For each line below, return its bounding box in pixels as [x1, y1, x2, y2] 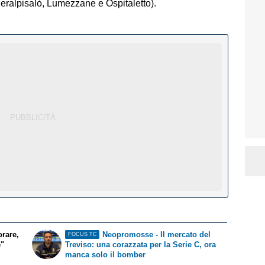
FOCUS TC [67, 231, 97, 238]
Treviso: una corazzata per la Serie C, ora [65, 240, 216, 249]
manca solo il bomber [65, 250, 146, 259]
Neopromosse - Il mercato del [102, 230, 211, 239]
